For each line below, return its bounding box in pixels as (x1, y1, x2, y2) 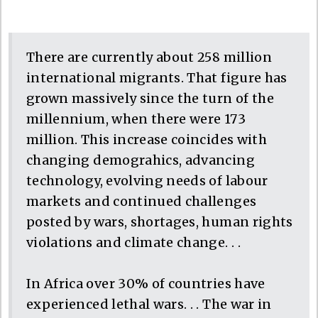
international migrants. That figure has (26, 69, 287, 86)
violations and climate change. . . (26, 234, 241, 251)
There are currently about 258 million (26, 48, 272, 65)
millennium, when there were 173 (26, 110, 246, 127)
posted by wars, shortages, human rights (26, 213, 293, 230)
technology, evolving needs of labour (26, 172, 268, 189)
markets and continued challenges (26, 192, 257, 209)
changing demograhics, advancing (26, 151, 255, 168)
